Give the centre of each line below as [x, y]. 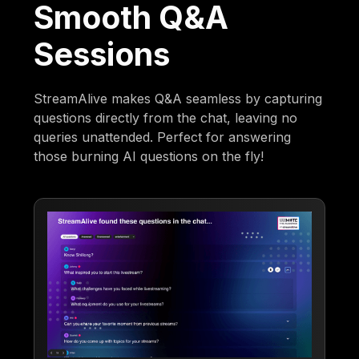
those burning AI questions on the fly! [149, 157]
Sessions [102, 54]
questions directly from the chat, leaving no [166, 118]
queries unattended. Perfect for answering [163, 137]
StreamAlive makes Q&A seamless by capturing [178, 99]
